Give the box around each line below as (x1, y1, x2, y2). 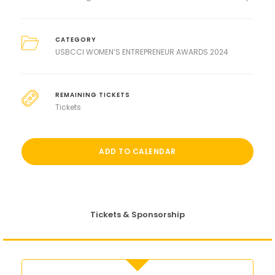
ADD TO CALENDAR (99, 146, 176, 157)
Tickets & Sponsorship (90, 209, 185, 221)
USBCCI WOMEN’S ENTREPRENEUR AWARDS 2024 (55, 47, 228, 58)
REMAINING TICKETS (55, 91, 130, 99)
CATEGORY (55, 36, 96, 44)
